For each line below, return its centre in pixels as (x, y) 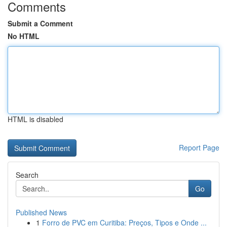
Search (27, 175)
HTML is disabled (35, 119)
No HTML (24, 36)
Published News (41, 212)
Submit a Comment (40, 23)
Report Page (199, 147)
